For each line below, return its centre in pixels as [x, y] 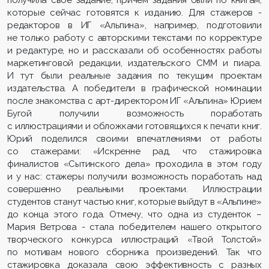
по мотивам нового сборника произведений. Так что [134, 252]
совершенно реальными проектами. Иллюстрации [134, 189]
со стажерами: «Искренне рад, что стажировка [134, 151]
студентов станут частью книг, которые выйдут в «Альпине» [134, 201]
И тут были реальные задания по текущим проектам [134, 75]
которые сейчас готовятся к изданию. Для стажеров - [134, 12]
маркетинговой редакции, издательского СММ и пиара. [134, 63]
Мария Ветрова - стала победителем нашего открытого [134, 227]
